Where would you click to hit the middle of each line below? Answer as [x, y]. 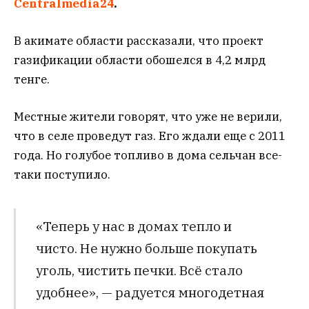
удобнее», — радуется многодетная [150, 292]
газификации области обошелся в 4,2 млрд [140, 60]
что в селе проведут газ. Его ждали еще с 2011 [150, 136]
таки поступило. [62, 175]
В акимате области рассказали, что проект [139, 41]
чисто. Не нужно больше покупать [146, 248]
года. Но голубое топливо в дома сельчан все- [148, 156]
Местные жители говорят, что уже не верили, [148, 117]
